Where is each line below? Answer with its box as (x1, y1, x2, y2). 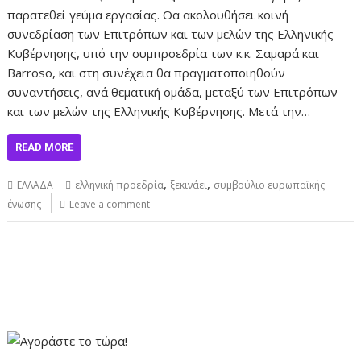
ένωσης (7, 197, 42, 211)
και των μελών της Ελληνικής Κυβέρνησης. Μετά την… (7, 103, 311, 119)
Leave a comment (69, 197, 151, 211)
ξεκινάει (170, 178, 208, 192)
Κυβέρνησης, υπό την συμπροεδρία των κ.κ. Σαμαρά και (7, 45, 320, 61)
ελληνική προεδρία (75, 178, 164, 192)
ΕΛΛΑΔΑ (17, 178, 54, 192)
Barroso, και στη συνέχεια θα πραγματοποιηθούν (7, 64, 286, 81)
